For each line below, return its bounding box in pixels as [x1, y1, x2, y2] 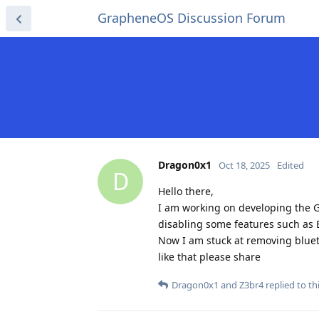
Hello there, [158, 184, 214, 198]
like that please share [158, 249, 261, 263]
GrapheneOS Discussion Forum [98, 9, 286, 26]
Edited [277, 158, 304, 172]
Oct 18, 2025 [219, 158, 270, 172]
